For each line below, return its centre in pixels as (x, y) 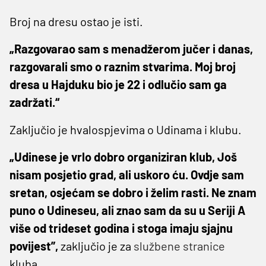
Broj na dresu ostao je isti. (76, 21)
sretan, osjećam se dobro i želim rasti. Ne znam (133, 192)
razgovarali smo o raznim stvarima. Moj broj (123, 66)
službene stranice (179, 246)
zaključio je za (97, 246)
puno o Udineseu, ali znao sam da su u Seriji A (127, 210)
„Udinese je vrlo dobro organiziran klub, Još (123, 156)
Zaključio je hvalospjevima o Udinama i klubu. (126, 129)
